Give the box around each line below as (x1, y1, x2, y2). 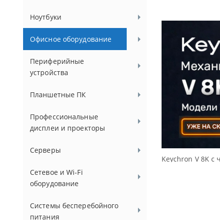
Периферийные (30, 56, 84, 66)
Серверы (30, 145, 61, 155)
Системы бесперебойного (30, 201, 119, 210)
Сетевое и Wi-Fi (30, 167, 83, 177)
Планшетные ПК (30, 90, 86, 99)
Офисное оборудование (30, 34, 112, 44)
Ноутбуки (30, 12, 61, 22)
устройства (30, 68, 69, 77)
